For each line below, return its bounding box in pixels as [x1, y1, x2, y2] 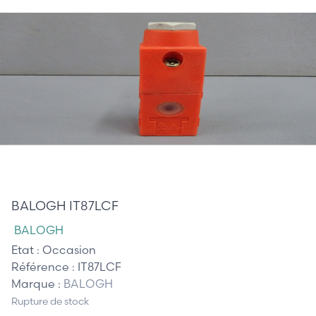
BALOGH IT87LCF [11, 197, 119, 214]
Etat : [11, 242, 42, 257]
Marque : [11, 276, 63, 291]
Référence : [11, 259, 78, 274]
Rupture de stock [11, 295, 89, 308]
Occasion [42, 242, 96, 257]
